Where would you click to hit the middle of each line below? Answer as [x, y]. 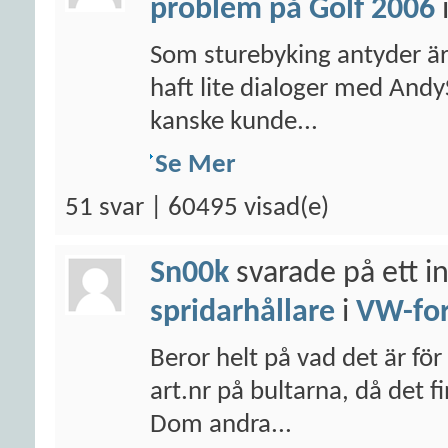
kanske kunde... [234, 122]
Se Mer [195, 165]
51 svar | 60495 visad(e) [197, 208]
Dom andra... [221, 425]
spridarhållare [242, 313]
